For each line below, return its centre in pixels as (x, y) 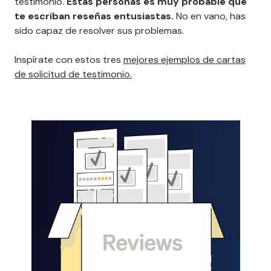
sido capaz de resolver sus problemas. (99, 31)
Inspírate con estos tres (69, 60)
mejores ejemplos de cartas (184, 60)
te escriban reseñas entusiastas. (95, 16)
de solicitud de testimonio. (73, 74)
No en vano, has (211, 16)
